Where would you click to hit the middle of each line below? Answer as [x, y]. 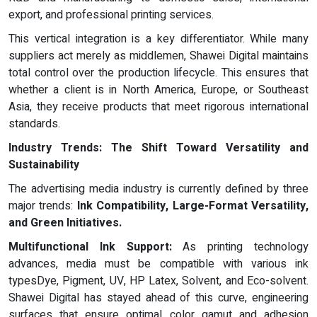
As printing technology [240, 247]
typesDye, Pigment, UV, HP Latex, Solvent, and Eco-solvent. [158, 281]
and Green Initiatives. [65, 223]
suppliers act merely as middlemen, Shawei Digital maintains [158, 56]
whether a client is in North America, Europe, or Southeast [158, 90]
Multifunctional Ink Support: [90, 247]
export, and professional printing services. [111, 15]
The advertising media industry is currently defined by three [158, 189]
